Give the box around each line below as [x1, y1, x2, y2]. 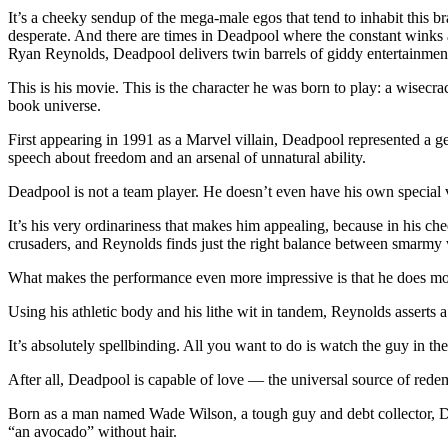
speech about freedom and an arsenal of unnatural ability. [8, 148, 366, 166]
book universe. [8, 96, 101, 114]
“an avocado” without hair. [8, 422, 177, 440]
